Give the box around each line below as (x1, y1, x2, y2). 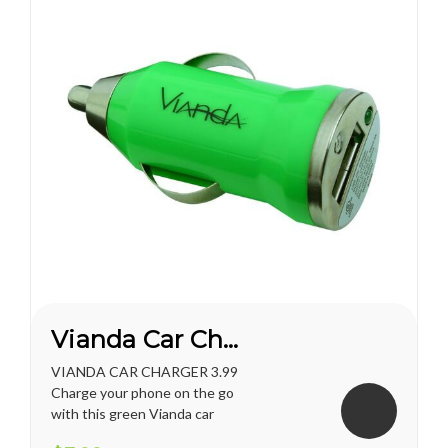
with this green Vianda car (51, 404, 214, 422)
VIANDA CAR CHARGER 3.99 (51, 362, 238, 380)
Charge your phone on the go (51, 383, 234, 401)
